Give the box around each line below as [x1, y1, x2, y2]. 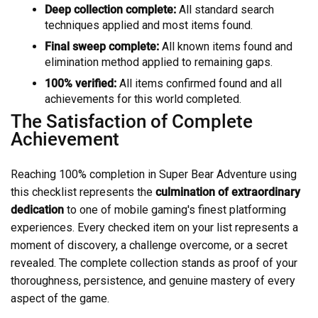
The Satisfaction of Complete [11, 110, 253, 132]
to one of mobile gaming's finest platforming [64, 202, 286, 216]
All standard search [176, 2, 274, 16]
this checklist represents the [11, 185, 155, 199]
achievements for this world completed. [45, 92, 241, 106]
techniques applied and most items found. [45, 18, 253, 32]
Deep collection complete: [45, 2, 176, 16]
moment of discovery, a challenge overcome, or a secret [11, 238, 287, 252]
